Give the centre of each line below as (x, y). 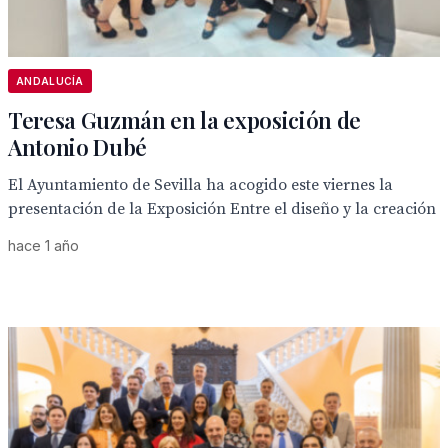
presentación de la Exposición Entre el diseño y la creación (222, 209)
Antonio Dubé (78, 147)
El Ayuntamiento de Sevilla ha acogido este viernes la (200, 185)
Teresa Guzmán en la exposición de (185, 120)
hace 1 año (43, 245)
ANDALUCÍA (50, 81)
